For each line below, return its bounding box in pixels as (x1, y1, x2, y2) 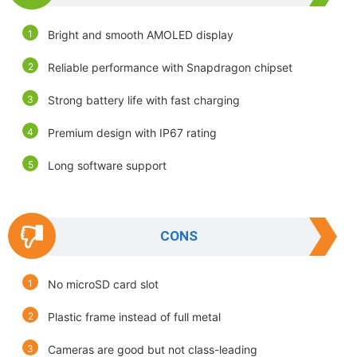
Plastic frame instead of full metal (48, 310, 221, 324)
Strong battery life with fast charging (48, 93, 240, 107)
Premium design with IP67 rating (48, 126, 217, 139)
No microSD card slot (48, 277, 159, 291)
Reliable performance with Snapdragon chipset (48, 61, 292, 74)
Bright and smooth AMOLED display (48, 28, 233, 41)
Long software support (48, 159, 167, 172)
